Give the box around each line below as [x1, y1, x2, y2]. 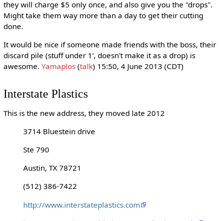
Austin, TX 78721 [23, 163, 81, 173]
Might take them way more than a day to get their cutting [3, 10, 203, 20]
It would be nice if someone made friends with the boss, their [3, 39, 216, 50]
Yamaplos [41, 61, 75, 72]
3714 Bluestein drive [23, 126, 95, 136]
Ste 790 [23, 145, 49, 155]
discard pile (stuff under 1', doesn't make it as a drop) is [3, 50, 195, 61]
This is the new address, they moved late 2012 [3, 108, 165, 118]
